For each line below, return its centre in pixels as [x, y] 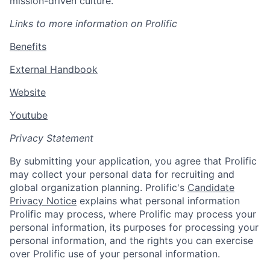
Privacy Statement [52, 138]
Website [28, 92]
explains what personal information [158, 201]
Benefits [28, 46]
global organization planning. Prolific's [99, 187]
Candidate [211, 187]
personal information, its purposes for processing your [134, 227]
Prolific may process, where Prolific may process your [133, 214]
